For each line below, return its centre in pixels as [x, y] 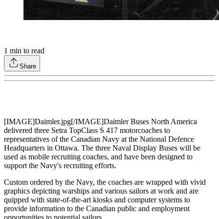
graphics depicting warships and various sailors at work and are [101, 191]
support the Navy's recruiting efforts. [60, 166]
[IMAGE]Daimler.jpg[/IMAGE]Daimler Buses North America [100, 122]
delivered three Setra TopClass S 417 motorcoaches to [87, 131]
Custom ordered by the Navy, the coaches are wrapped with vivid [105, 182]
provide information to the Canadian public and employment [97, 209]
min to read [26, 51]
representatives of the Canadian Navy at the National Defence [99, 139]
